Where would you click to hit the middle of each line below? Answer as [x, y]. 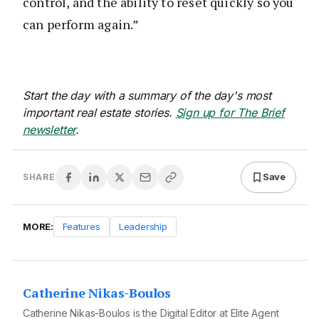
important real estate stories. [99, 112]
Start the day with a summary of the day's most [147, 95]
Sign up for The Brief [230, 112]
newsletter [49, 129]
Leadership [143, 226]
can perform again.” [81, 24]
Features [82, 226]
